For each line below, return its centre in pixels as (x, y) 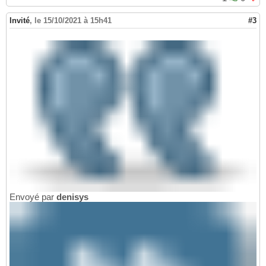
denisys (72, 197)
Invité (20, 21)
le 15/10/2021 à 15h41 (73, 21)
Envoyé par (33, 197)
